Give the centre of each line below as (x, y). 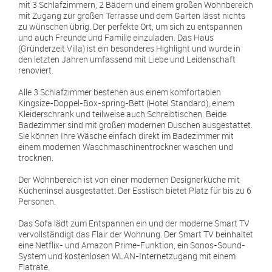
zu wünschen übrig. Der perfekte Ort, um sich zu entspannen (130, 26)
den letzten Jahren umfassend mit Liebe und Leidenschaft (127, 59)
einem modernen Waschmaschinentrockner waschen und (126, 147)
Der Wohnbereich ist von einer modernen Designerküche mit (129, 179)
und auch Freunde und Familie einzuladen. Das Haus (116, 37)
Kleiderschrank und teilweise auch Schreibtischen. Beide (122, 114)
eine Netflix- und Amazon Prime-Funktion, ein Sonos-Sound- (132, 245)
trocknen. (36, 158)
